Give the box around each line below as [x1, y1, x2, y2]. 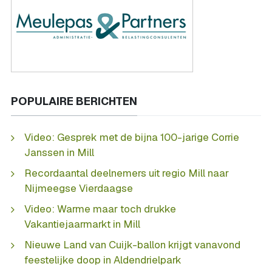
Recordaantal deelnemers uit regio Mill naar [24, 166, 229, 180]
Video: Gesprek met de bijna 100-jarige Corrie [24, 130, 239, 144]
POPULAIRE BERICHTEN [11, 94, 137, 109]
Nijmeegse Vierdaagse [24, 181, 133, 195]
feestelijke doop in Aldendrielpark [24, 253, 182, 267]
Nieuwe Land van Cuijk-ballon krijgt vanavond [24, 237, 240, 251]
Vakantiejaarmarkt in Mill [24, 217, 140, 231]
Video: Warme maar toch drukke [24, 202, 176, 216]
